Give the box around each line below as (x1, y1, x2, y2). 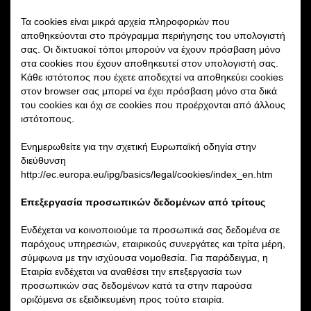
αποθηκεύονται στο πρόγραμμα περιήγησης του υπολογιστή (21, 29, 285, 41)
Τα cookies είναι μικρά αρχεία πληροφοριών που (21, 15, 230, 27)
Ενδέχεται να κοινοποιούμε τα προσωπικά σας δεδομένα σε (21, 224, 280, 235)
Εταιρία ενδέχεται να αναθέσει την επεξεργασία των (21, 265, 242, 277)
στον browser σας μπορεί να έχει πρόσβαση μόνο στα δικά (21, 85, 277, 96)
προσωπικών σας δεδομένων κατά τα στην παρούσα (21, 279, 252, 291)
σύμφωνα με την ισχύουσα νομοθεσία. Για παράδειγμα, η (21, 251, 268, 263)
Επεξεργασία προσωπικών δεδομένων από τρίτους (21, 196, 265, 208)
